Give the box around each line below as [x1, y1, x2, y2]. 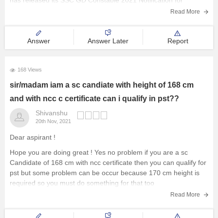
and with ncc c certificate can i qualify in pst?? [10, 94, 179, 103]
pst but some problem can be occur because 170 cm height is [10, 169, 200, 177]
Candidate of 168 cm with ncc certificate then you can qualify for [10, 159, 206, 166]
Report [167, 37, 188, 45]
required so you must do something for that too [10, 179, 154, 187]
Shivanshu [36, 109, 68, 117]
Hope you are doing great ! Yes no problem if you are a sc [10, 148, 188, 156]
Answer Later [88, 37, 129, 45]
